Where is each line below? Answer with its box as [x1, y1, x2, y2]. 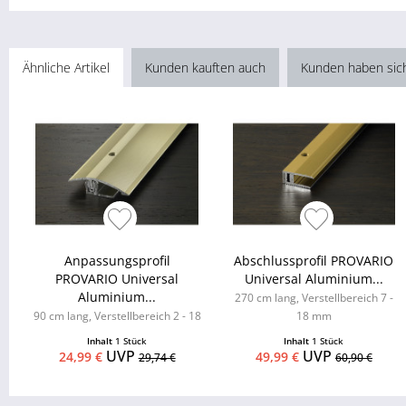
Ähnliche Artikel [23, 59, 110, 77]
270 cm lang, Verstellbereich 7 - [234, 290, 393, 306]
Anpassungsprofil [63, 252, 170, 270]
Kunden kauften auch [145, 59, 266, 77]
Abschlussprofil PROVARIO [234, 252, 394, 270]
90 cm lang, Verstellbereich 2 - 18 [33, 308, 201, 324]
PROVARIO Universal [55, 270, 179, 288]
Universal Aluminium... [244, 270, 383, 288]
